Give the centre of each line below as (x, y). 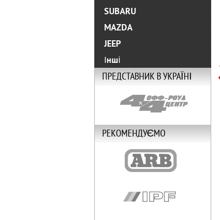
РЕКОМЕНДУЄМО (134, 134)
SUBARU (120, 11)
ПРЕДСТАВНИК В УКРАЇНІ (147, 77)
